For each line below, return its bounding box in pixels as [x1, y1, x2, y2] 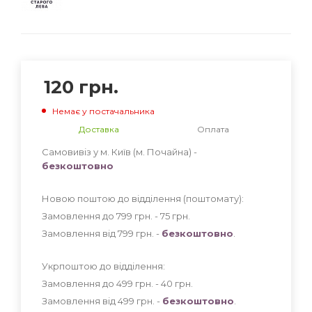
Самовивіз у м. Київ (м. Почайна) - [42, 146, 197, 157]
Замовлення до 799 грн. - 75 [42, 210, 172, 221]
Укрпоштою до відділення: [42, 260, 165, 272]
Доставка [79, 123, 119, 134]
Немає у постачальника [52, 105, 155, 116]
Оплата [197, 123, 229, 134]
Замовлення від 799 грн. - [42, 227, 162, 239]
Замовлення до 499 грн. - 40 [42, 277, 175, 289]
